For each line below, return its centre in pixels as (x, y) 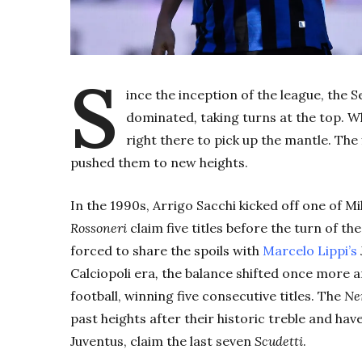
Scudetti (279, 341)
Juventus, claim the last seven (162, 341)
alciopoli (107, 274)
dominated (160, 118)
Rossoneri (100, 228)
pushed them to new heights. (159, 163)
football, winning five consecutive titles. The (207, 296)
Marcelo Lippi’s (310, 251)
